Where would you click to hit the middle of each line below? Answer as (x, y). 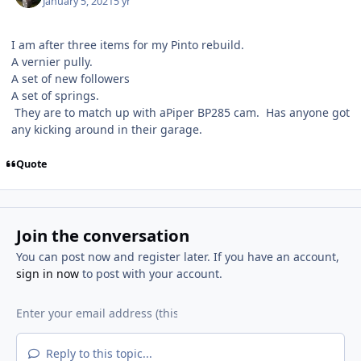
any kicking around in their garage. (107, 130)
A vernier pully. (52, 62)
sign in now (47, 274)
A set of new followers (71, 79)
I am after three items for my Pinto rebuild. (128, 45)
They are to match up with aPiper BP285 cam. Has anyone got (180, 113)
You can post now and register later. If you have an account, (177, 257)
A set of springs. (55, 96)
